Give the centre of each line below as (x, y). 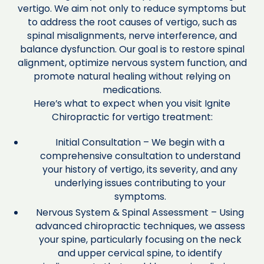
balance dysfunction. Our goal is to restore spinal (132, 49)
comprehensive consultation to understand (140, 156)
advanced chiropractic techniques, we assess (140, 226)
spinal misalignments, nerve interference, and (132, 36)
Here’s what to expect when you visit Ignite (132, 104)
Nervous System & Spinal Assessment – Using (140, 212)
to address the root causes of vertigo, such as (132, 22)
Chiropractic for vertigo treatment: (132, 117)
